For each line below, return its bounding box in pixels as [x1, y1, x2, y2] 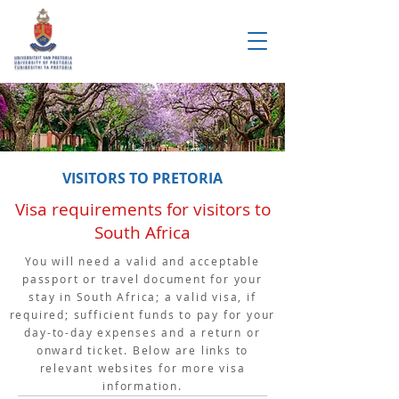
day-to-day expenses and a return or [24, 325, 261, 339]
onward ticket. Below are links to [36, 343, 249, 357]
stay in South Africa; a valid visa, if [28, 289, 256, 304]
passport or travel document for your [22, 272, 263, 286]
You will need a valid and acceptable [25, 254, 260, 268]
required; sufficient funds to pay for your [9, 307, 276, 322]
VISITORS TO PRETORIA [62, 168, 223, 188]
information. [102, 379, 183, 393]
